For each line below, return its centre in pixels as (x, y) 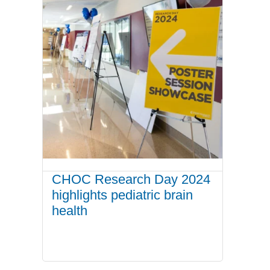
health (70, 210)
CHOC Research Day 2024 (131, 179)
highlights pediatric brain (123, 195)
